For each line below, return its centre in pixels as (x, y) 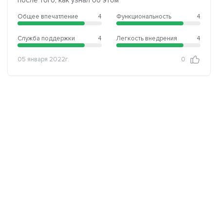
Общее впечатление (48, 16)
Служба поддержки (46, 38)
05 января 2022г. (43, 60)
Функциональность (144, 16)
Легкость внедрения (147, 38)
